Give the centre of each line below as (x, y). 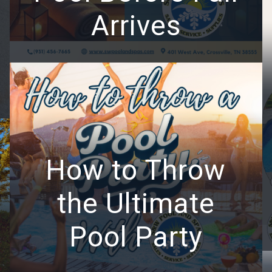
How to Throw (136, 170)
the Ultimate (136, 204)
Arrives (136, 26)
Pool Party (136, 237)
